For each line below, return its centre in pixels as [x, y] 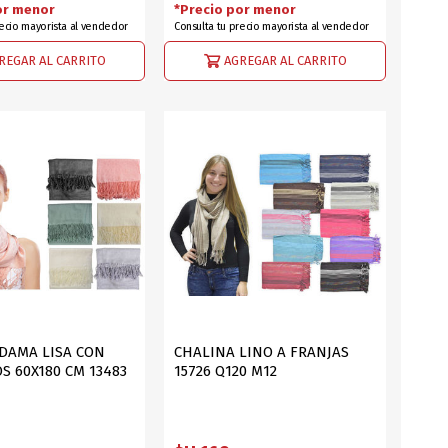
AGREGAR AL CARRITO [285, 60]
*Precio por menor [234, 10]
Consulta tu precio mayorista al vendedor [271, 27]
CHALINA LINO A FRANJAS [261, 352]
